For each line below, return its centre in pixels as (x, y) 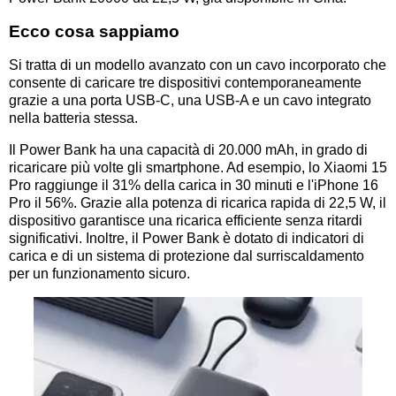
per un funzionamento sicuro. (99, 273)
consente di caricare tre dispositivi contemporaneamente (185, 82)
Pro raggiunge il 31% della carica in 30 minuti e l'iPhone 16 (194, 185)
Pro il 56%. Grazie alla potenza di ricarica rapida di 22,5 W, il (198, 202)
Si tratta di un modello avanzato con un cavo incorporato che (198, 65)
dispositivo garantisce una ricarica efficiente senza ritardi (186, 220)
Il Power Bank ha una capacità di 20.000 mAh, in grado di (188, 149)
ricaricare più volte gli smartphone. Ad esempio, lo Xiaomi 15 (198, 167)
